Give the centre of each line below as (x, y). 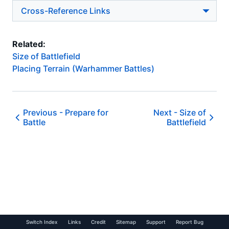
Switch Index (42, 222)
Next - (166, 113)
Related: (29, 44)
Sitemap (126, 222)
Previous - (44, 113)
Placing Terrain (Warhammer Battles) (83, 69)
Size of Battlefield (46, 56)
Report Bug (189, 222)
